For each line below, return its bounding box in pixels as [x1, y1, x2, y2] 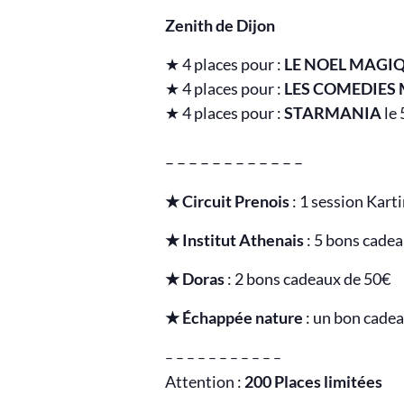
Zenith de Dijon [165, 14, 275, 35]
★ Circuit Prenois [165, 190, 289, 211]
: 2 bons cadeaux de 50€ [225, 268, 390, 289]
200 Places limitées [244, 371, 382, 391]
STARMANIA [284, 102, 381, 123]
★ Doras [165, 268, 225, 289]
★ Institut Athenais [165, 229, 307, 250]
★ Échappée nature [165, 307, 303, 327]
